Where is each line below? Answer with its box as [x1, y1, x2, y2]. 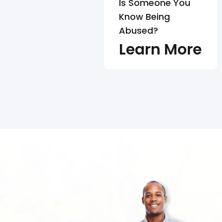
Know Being [119, 10, 170, 23]
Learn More [119, 39, 202, 60]
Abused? [119, 24, 158, 37]
